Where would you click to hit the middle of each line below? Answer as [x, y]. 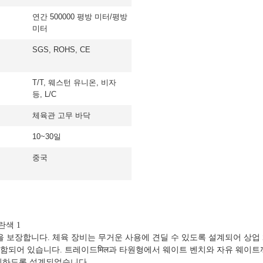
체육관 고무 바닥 [61, 115]
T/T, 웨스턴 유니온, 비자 [74, 82]
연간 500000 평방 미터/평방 [80, 17]
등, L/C [44, 94]
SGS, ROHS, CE [61, 50]
